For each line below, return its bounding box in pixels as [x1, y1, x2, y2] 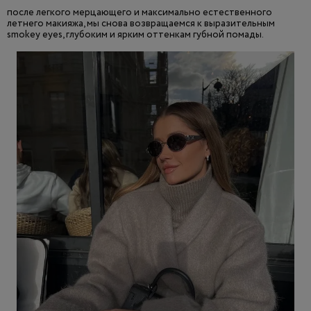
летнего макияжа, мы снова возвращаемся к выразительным [7, 17, 275, 31]
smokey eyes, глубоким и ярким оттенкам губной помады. [7, 28, 264, 42]
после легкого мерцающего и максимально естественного [7, 6, 272, 20]
